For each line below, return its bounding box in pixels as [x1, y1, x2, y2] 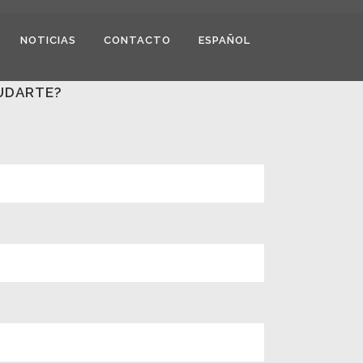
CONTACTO [104, 34, 171, 46]
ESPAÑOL [199, 34, 250, 46]
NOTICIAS [20, 34, 76, 46]
